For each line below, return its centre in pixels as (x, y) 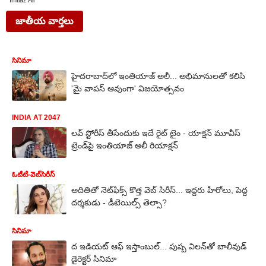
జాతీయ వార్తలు (45, 21)
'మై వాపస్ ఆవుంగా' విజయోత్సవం (128, 88)
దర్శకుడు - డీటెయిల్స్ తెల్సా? (119, 202)
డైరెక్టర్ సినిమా (94, 259)
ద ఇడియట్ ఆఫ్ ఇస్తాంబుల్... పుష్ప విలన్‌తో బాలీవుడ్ (159, 247)
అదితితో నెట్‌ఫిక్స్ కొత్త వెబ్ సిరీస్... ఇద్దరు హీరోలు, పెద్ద (159, 190)
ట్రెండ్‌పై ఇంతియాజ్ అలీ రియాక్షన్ (125, 145)
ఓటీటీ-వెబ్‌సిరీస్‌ (33, 174)
